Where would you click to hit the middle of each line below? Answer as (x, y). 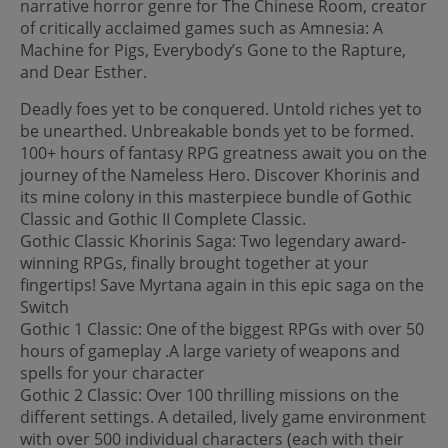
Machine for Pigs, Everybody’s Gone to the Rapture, (213, 49)
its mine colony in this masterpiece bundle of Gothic (216, 196)
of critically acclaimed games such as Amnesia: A (201, 27)
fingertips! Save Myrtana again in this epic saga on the (222, 284)
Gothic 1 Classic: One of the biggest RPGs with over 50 (222, 328)
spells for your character (112, 372)
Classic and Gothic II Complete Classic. (163, 218)
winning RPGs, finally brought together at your (194, 262)
